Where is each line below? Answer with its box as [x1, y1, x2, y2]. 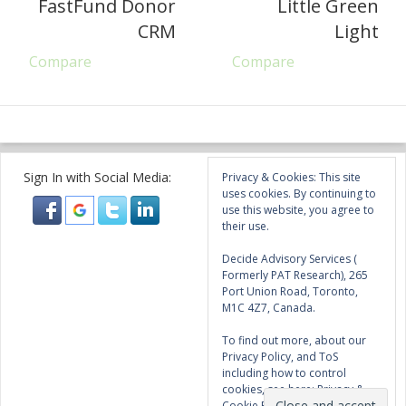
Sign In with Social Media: [24, 168, 171, 186]
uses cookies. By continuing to [222, 185, 376, 201]
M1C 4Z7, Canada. [222, 299, 315, 315]
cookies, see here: [222, 381, 317, 397]
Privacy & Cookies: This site [222, 169, 361, 185]
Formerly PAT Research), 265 [222, 266, 368, 283]
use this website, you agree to [222, 201, 374, 217]
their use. [222, 217, 269, 234]
